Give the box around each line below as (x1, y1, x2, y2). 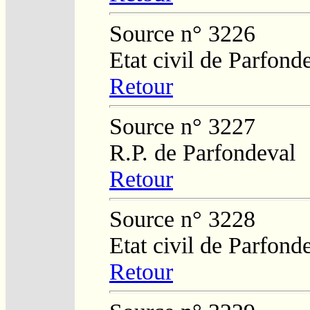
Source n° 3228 (109, 206, 255, 232)
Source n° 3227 (109, 113, 255, 139)
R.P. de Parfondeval (109, 139, 295, 165)
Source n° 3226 (109, 20, 255, 46)
